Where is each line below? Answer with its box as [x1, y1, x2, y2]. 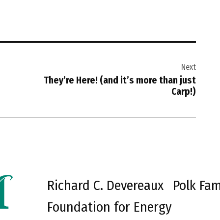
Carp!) [171, 86, 196, 98]
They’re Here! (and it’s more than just [44, 75, 196, 86]
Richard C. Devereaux [47, 177, 164, 194]
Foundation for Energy [47, 199, 172, 216]
